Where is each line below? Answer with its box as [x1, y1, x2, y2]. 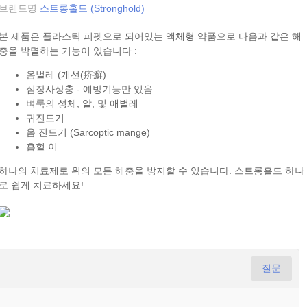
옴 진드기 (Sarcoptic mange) [26, 127, 151, 138]
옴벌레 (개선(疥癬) [26, 69, 107, 80]
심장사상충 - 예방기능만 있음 [26, 84, 153, 95]
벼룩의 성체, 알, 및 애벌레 [26, 98, 139, 109]
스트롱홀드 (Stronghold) [40, 3, 145, 14]
